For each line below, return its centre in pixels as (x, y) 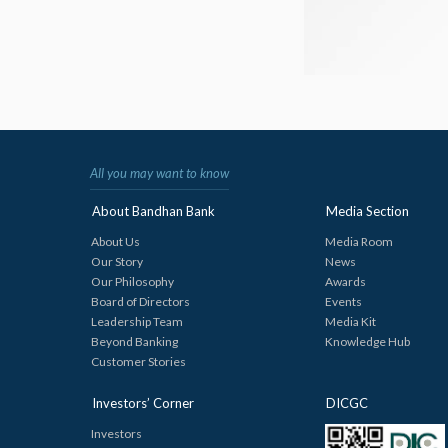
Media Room (358, 242)
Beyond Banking (134, 342)
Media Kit (350, 322)
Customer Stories (138, 362)
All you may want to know (159, 173)
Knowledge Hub (367, 342)
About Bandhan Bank (153, 211)
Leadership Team (137, 322)
